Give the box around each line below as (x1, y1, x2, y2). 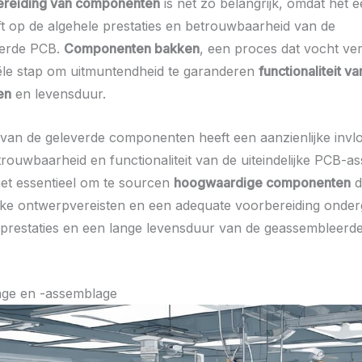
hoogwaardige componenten (174, 174, 351, 191)
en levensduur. (11, 86, 106, 103)
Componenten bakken (64, 40, 200, 57)
